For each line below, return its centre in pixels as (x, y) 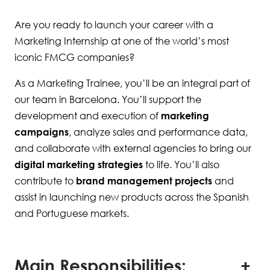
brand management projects (144, 181)
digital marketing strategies (79, 165)
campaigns (42, 132)
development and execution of (88, 116)
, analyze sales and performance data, (158, 132)
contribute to (45, 181)
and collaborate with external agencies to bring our (133, 148)
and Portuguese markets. (72, 213)
